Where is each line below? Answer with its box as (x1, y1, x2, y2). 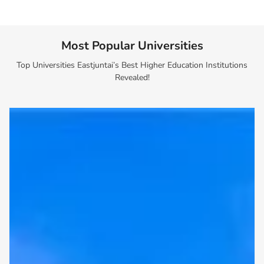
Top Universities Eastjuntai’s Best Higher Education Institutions (16, 60, 247, 71)
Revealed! (114, 72, 150, 84)
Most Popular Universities (61, 38, 203, 54)
